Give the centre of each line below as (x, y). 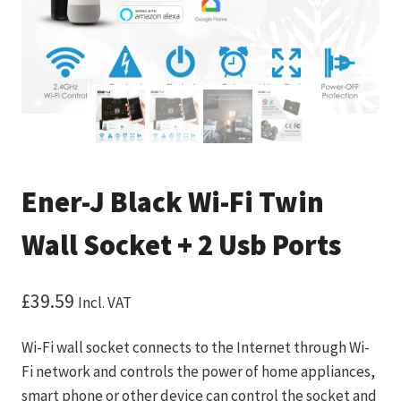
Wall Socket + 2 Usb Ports (181, 246)
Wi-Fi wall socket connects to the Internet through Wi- (196, 347)
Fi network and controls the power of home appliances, (198, 371)
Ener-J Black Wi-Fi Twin (173, 203)
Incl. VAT (105, 302)
